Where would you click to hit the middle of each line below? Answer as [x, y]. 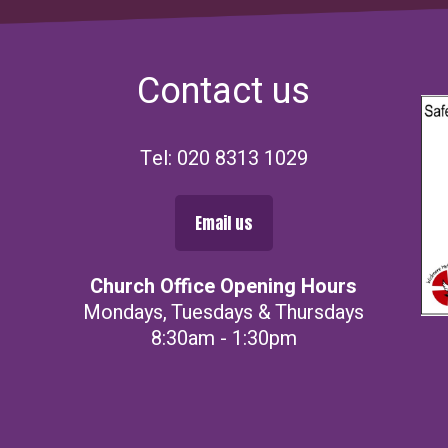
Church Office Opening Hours [224, 287]
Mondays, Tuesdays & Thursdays [224, 313]
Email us [223, 223]
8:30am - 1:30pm [223, 339]
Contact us [224, 92]
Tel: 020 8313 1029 [223, 159]
